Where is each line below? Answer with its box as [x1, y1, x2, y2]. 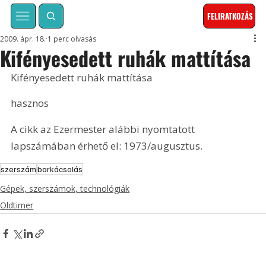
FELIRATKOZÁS [207, 10, 254, 23]
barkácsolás [37, 164, 83, 175]
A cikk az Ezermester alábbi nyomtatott [11, 122, 198, 136]
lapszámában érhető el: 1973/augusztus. [11, 138, 203, 153]
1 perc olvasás [47, 34, 97, 45]
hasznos [11, 96, 49, 110]
